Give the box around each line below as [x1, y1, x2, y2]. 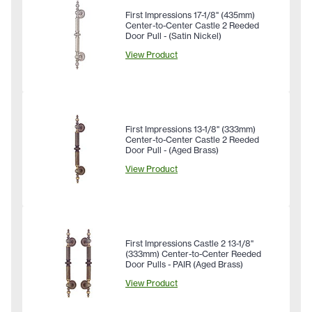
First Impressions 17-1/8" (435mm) [125, 10, 255, 21]
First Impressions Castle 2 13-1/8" [125, 238, 253, 249]
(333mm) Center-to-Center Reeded [125, 249, 261, 260]
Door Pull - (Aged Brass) [125, 145, 219, 156]
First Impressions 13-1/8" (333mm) [125, 124, 256, 135]
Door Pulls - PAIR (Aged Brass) [125, 259, 243, 270]
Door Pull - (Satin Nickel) [125, 31, 221, 42]
